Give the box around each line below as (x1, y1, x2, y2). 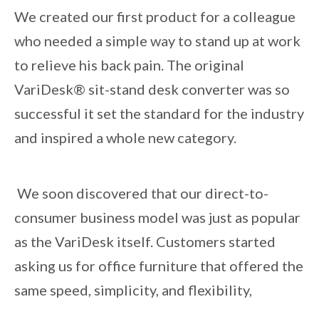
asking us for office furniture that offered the (14, 257, 303, 275)
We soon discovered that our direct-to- (14, 184, 268, 202)
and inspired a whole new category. (14, 129, 236, 147)
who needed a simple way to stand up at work (14, 32, 300, 50)
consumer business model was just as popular (14, 209, 300, 226)
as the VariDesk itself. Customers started (14, 233, 276, 251)
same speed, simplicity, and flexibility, (14, 281, 252, 299)
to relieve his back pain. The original (14, 56, 244, 74)
